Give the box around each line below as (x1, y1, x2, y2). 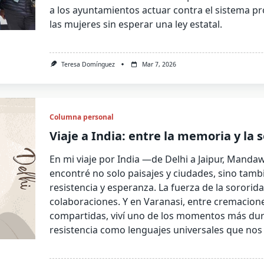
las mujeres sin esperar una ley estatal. (49, 17, 223, 31)
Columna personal (49, 112, 114, 123)
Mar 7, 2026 (142, 60, 177, 68)
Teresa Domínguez (61, 60, 115, 68)
